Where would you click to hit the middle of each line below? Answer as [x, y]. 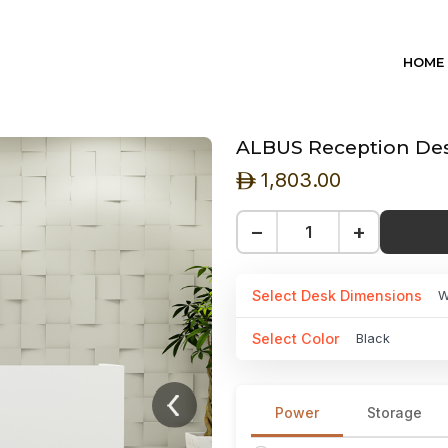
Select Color [296, 339]
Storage [394, 413]
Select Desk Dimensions [337, 295]
